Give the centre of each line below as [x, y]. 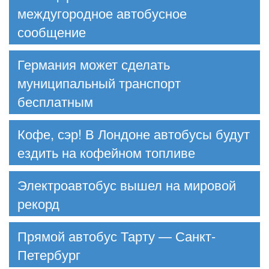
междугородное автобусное [102, 13]
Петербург [49, 254]
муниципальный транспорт [99, 82]
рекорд [38, 203]
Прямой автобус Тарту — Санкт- [116, 235]
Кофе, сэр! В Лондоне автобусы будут [134, 133]
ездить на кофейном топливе [106, 152]
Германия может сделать [94, 64]
